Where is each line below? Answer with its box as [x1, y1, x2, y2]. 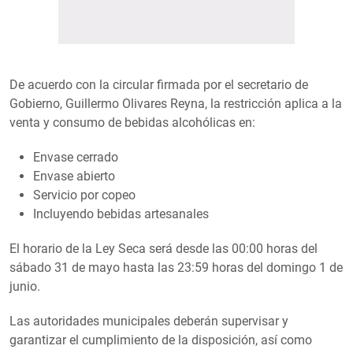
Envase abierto [33, 168, 115, 184]
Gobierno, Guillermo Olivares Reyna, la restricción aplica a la [9, 95, 342, 111]
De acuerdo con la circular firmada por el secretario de [9, 76, 308, 92]
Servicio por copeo [33, 187, 136, 203]
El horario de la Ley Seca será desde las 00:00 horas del [9, 240, 318, 256]
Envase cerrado [33, 149, 118, 165]
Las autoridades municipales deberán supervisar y [9, 313, 288, 329]
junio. [9, 278, 40, 294]
